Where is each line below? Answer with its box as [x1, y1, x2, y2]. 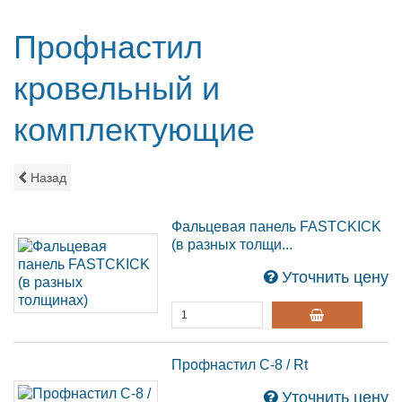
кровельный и [13, 70, 220, 107]
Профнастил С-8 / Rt [171, 357, 309, 372]
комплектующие [13, 111, 255, 148]
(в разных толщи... [171, 237, 293, 252]
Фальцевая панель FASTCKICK [171, 219, 382, 234]
